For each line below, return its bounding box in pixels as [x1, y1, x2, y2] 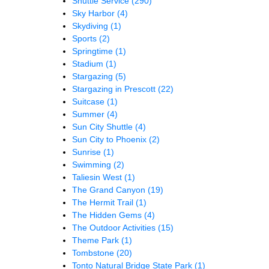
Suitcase [72, 96, 107, 106]
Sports [72, 33, 99, 43]
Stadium [72, 58, 106, 68]
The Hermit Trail [72, 197, 136, 207]
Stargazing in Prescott [72, 83, 158, 94]
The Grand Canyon [72, 184, 148, 195]
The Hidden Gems [72, 210, 144, 220]
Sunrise [72, 147, 103, 157]
